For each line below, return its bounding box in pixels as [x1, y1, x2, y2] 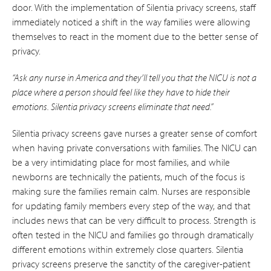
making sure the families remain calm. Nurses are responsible [12, 184, 250, 197]
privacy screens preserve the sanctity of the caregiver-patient [12, 257, 250, 270]
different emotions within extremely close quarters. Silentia [12, 243, 243, 255]
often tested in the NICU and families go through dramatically [12, 228, 253, 241]
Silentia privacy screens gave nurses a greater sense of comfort [12, 126, 257, 139]
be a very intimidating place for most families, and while [12, 155, 230, 168]
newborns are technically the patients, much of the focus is [12, 170, 245, 183]
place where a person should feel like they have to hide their [12, 85, 230, 98]
